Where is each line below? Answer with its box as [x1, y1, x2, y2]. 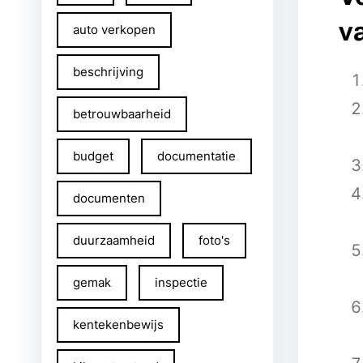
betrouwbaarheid [73, 106, 171, 122]
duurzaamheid [73, 233, 155, 248]
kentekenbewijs [73, 317, 164, 332]
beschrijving [73, 64, 143, 79]
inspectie [155, 275, 207, 290]
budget [73, 148, 113, 164]
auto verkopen [73, 22, 156, 37]
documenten [73, 190, 145, 206]
